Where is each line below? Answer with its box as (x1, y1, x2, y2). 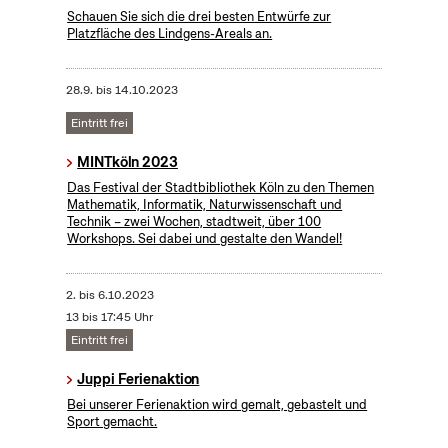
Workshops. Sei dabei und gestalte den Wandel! (67, 230, 343, 248)
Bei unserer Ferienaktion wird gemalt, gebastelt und (67, 396, 368, 414)
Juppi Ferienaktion (77, 370, 200, 389)
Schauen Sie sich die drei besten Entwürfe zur (67, 8, 332, 26)
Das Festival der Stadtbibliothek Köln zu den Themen (67, 179, 375, 197)
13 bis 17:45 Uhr (65, 309, 153, 326)
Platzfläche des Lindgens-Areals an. (67, 25, 273, 43)
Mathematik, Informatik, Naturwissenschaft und (67, 196, 343, 214)
